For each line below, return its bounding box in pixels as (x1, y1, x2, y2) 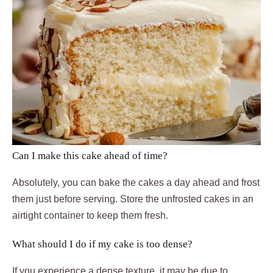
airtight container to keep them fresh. (12, 210, 168, 221)
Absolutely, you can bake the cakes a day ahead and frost (12, 177, 260, 188)
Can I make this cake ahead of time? (12, 149, 168, 161)
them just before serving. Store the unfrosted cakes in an (12, 193, 253, 204)
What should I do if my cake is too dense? (12, 238, 193, 250)
